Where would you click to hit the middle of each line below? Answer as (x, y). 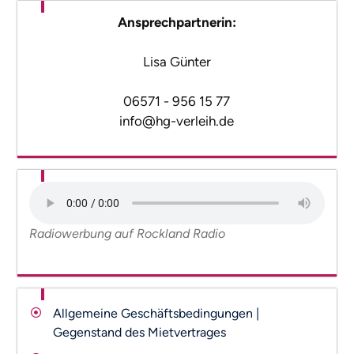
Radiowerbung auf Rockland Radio (127, 234)
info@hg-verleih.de (177, 121)
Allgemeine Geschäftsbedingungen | (156, 314)
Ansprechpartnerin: (177, 23)
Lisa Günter (177, 62)
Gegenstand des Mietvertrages (139, 333)
